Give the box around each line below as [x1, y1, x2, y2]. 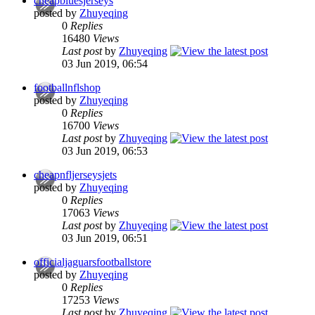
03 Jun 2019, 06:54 [62, 58, 148, 70]
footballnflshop [34, 82, 101, 94]
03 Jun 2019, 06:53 [62, 145, 148, 157]
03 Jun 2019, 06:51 [62, 232, 148, 245]
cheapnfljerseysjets [34, 169, 117, 181]
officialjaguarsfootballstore [34, 256, 151, 269]
